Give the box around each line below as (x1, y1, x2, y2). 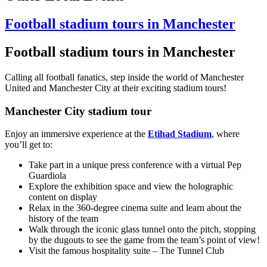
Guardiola (29, 170, 66, 181)
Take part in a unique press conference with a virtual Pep (29, 160, 241, 170)
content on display (29, 192, 97, 203)
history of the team (29, 213, 98, 224)
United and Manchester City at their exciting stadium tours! (5, 83, 226, 94)
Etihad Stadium (148, 129, 212, 139)
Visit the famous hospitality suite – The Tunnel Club (29, 246, 224, 256)
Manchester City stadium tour (5, 104, 151, 117)
